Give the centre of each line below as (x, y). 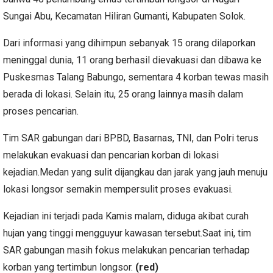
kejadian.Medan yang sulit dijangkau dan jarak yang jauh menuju (135, 172)
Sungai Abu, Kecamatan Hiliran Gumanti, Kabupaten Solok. (124, 16)
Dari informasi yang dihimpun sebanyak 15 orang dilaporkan (129, 43)
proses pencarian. (41, 111)
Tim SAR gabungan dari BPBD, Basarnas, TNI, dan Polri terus (131, 138)
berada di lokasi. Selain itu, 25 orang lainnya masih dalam (123, 94)
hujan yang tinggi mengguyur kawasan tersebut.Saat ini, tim (127, 233)
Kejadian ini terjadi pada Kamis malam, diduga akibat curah (126, 216)
